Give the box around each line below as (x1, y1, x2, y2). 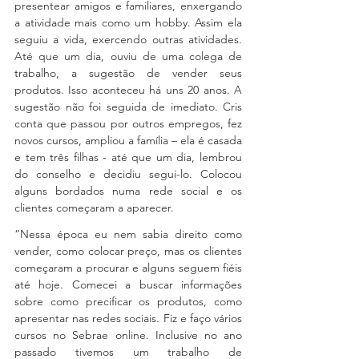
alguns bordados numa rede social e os (14, 184, 242, 198)
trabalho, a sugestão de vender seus (14, 66, 242, 80)
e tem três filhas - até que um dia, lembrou (14, 150, 242, 164)
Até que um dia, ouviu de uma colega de (14, 49, 242, 63)
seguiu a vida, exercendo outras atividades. (14, 32, 242, 46)
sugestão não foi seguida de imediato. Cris (14, 99, 242, 114)
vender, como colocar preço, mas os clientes (14, 244, 242, 258)
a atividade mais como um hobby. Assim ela (14, 15, 242, 30)
